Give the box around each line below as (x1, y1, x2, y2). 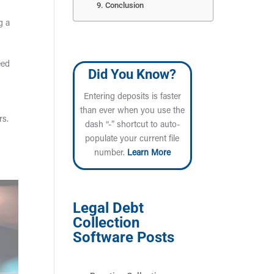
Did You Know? (88, 66, 177, 82)
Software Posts (73, 229, 175, 246)
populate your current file (85, 135, 180, 144)
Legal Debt (73, 199, 144, 217)
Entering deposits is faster (83, 93, 181, 102)
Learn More (127, 149, 171, 158)
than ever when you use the (80, 107, 185, 116)
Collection (73, 214, 140, 231)
